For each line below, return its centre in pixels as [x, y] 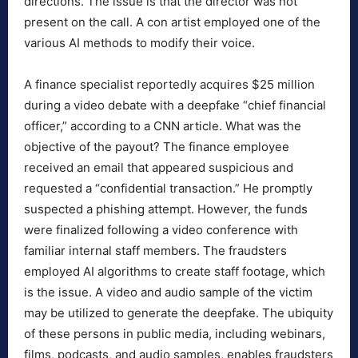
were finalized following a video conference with [161, 230]
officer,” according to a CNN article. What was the [163, 126]
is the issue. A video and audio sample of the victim [168, 292]
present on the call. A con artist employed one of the [172, 22]
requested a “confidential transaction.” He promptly [168, 189]
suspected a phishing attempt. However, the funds [166, 209]
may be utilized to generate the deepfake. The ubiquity [179, 313]
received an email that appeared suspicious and [159, 168]
